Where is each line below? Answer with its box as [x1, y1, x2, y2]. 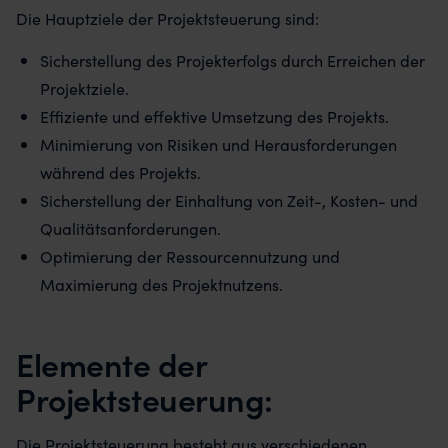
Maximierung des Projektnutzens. [40, 273, 283, 295]
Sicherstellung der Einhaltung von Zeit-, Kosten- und [40, 189, 418, 211]
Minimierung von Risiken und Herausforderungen [40, 133, 397, 155]
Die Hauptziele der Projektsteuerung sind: [16, 7, 319, 29]
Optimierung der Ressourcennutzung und [40, 245, 340, 267]
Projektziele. [40, 77, 129, 99]
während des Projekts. [40, 161, 201, 183]
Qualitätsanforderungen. [40, 217, 221, 239]
